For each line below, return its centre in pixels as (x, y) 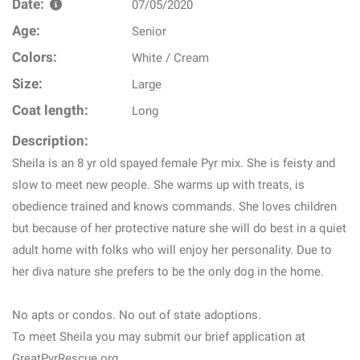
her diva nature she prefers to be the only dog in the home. (168, 272)
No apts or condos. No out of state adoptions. (137, 315)
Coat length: (50, 110)
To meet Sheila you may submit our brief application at (159, 337)
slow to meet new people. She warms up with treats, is (158, 185)
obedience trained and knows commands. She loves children (174, 207)
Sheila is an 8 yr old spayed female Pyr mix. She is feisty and (174, 163)
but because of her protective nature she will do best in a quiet (179, 228)
